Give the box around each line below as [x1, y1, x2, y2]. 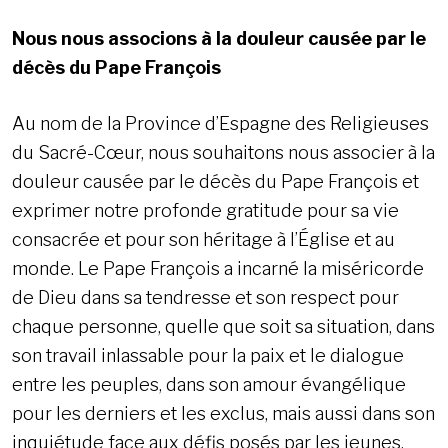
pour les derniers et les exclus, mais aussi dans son [12, 403, 435, 425]
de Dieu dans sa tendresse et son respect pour [12, 287, 399, 309]
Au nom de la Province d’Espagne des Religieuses [12, 113, 429, 135]
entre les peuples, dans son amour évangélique [12, 374, 406, 396]
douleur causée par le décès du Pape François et [12, 171, 419, 193]
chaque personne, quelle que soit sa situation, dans [12, 316, 435, 338]
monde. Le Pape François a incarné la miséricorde [12, 258, 424, 280]
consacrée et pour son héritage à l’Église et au [12, 229, 395, 251]
